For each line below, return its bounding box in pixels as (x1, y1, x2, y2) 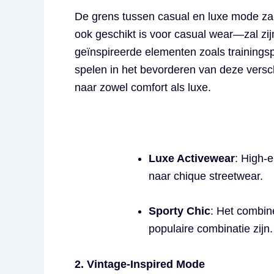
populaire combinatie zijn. (149, 223, 273, 235)
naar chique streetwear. (149, 169, 263, 182)
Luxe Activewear (149, 152, 235, 165)
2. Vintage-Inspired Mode (75, 258, 205, 271)
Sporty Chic (149, 205, 210, 218)
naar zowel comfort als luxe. (75, 81, 211, 94)
